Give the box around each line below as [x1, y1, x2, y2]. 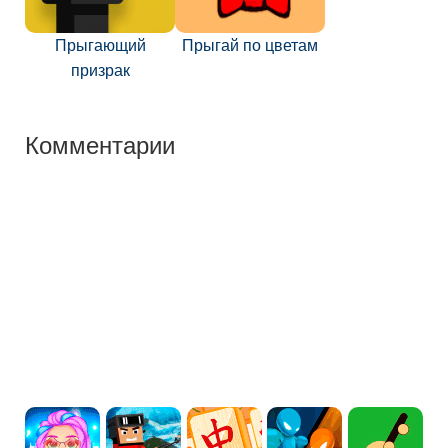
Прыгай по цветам [182, 37, 318, 54]
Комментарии [25, 126, 175, 161]
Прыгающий [54, 37, 146, 54]
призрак [70, 62, 130, 79]
